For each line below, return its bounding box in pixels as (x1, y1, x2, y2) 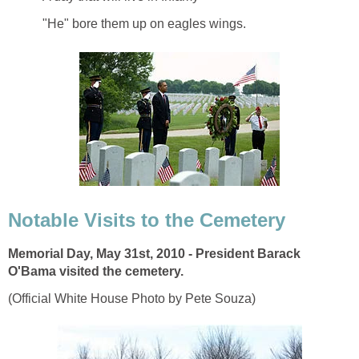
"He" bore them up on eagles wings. (42, 16, 246, 30)
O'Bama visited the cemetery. (8, 264, 184, 279)
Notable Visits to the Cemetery (8, 208, 285, 231)
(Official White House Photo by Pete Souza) (8, 292, 256, 306)
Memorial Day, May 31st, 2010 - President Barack (8, 247, 301, 261)
